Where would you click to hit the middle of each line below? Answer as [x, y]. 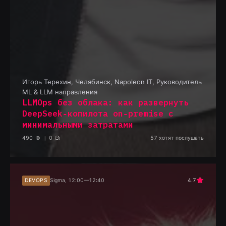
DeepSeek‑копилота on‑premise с [98, 114]
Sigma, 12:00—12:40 [77, 180]
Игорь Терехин [47, 82]
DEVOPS [36, 180]
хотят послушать [181, 138]
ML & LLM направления [60, 92]
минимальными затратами [78, 125]
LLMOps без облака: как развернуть [105, 102]
